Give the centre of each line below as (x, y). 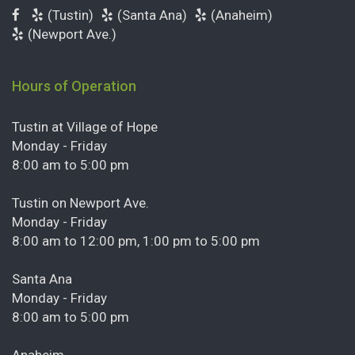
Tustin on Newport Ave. (80, 202)
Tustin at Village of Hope (85, 126)
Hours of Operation (74, 86)
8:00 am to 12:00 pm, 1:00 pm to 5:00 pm (136, 240)
